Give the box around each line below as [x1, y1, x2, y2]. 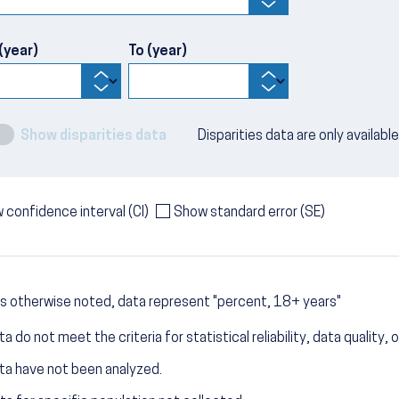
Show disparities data [20, 128, 167, 143]
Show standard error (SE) [174, 205, 325, 220]
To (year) [128, 44, 188, 59]
